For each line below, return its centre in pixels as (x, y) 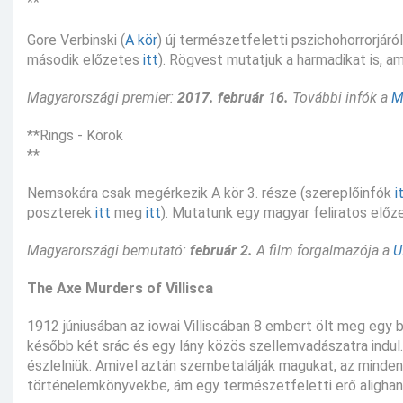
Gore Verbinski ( (76, 40)
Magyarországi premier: (102, 97)
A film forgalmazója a (323, 250)
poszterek (61, 212)
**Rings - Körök (75, 135)
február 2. (221, 250)
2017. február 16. (233, 97)
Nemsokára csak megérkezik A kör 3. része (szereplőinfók (211, 193)
